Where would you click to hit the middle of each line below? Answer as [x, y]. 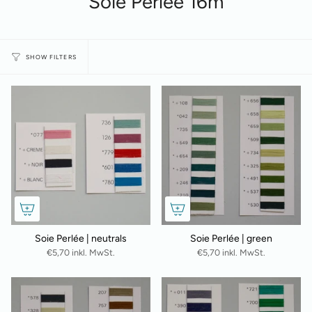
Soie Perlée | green [231, 239]
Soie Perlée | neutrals [81, 239]
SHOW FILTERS [51, 57]
